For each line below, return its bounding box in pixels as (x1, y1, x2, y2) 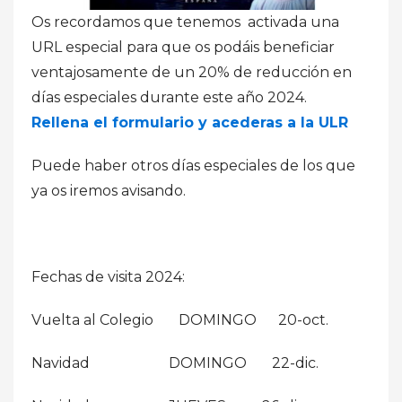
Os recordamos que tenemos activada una (31, 13, 339, 31)
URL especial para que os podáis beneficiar (31, 38, 335, 56)
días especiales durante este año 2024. (31, 88, 318, 106)
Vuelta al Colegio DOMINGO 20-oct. (31, 310, 328, 328)
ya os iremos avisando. (31, 181, 186, 199)
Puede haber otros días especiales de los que (31, 156, 355, 174)
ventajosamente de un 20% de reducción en (31, 63, 352, 81)
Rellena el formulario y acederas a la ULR (31, 113, 348, 131)
